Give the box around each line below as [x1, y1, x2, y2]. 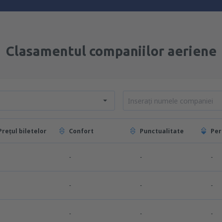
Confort [69, 126, 94, 135]
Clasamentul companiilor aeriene [5, 44, 217, 58]
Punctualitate [140, 126, 184, 135]
